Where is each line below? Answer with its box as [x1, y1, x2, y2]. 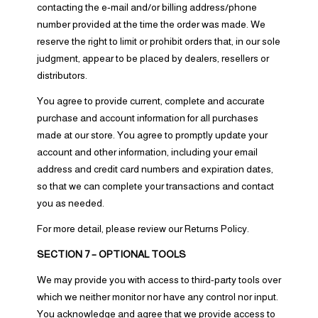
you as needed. [36, 197, 104, 209]
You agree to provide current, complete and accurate [36, 95, 265, 106]
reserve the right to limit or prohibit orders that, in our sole [36, 35, 280, 47]
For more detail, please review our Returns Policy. [36, 223, 249, 234]
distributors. [36, 70, 87, 81]
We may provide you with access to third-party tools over [36, 274, 281, 285]
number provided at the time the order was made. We [36, 18, 265, 30]
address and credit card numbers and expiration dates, [36, 163, 273, 175]
